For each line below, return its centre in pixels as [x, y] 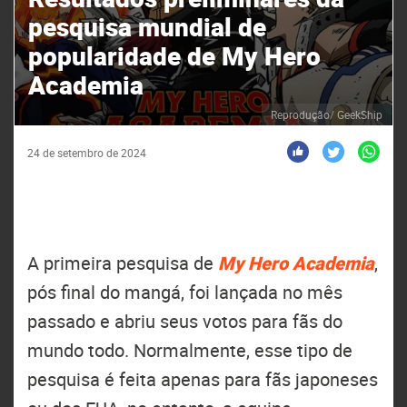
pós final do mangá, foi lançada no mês [185, 292]
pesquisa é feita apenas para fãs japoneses [203, 379]
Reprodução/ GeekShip [327, 114]
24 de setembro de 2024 [87, 153]
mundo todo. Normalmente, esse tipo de [190, 350]
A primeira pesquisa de [123, 263]
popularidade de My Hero [174, 55]
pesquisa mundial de [147, 26]
